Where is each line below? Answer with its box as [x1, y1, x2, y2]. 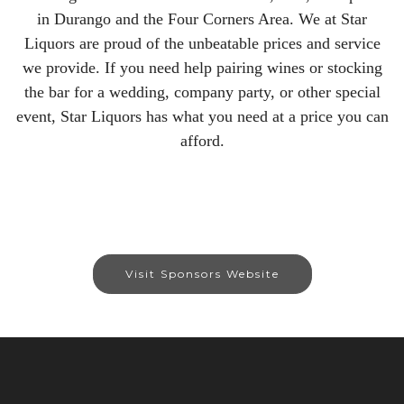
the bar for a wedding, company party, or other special [23, 82, 381, 101]
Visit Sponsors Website [124, 266, 280, 280]
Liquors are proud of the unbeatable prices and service [23, 33, 381, 52]
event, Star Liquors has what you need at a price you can [15, 106, 389, 125]
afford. [179, 131, 225, 150]
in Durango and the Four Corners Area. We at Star [37, 9, 367, 28]
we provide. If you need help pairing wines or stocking [22, 58, 382, 77]
